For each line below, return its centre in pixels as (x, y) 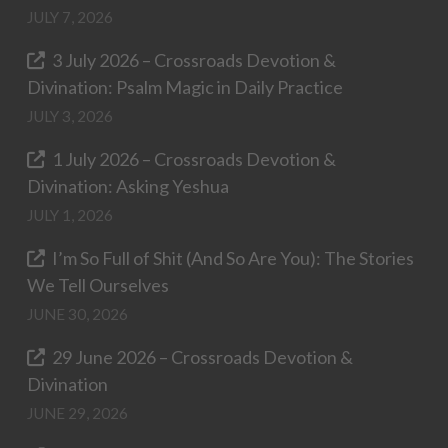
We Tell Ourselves (97, 284)
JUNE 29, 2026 (77, 412)
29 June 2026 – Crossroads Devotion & (203, 356)
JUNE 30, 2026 (77, 313)
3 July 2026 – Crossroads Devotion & (194, 59)
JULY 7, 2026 (69, 16)
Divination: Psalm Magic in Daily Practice (184, 86)
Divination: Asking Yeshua (127, 185)
